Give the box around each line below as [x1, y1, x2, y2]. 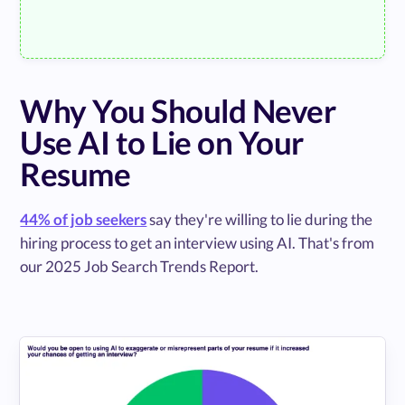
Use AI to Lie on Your [20, 122, 304, 161]
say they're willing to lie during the [146, 209, 373, 229]
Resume [20, 154, 131, 193]
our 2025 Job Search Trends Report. [20, 256, 259, 276]
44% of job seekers [20, 209, 147, 229]
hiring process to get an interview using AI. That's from [20, 232, 375, 252]
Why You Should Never [20, 90, 336, 129]
